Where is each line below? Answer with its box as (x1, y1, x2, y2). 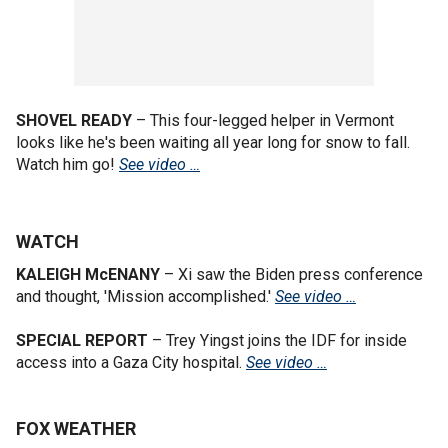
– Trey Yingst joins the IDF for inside (148, 330, 407, 350)
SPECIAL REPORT (16, 330, 148, 350)
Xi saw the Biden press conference (178, 264, 423, 284)
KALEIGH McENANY (16, 264, 164, 284)
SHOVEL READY (16, 110, 132, 130)
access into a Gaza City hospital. (16, 352, 246, 372)
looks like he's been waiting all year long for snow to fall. (16, 132, 410, 152)
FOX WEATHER (16, 417, 136, 439)
